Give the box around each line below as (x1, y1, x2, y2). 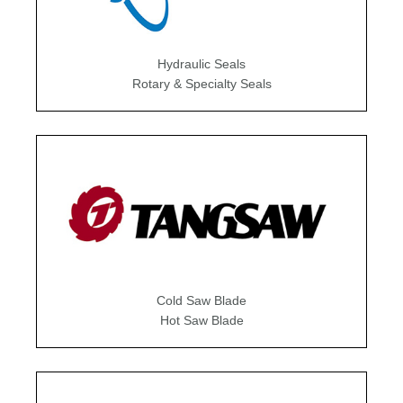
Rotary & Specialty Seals (131, 76, 272, 91)
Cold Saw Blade (157, 292, 246, 308)
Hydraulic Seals (157, 56, 246, 71)
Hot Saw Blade (159, 312, 244, 327)
